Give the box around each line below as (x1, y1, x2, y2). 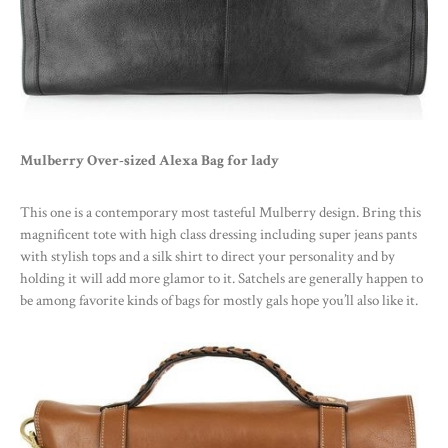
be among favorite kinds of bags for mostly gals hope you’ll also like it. (20, 291, 418, 311)
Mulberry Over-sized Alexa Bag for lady (20, 151, 279, 171)
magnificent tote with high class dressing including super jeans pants (20, 225, 417, 245)
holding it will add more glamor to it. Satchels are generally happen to (20, 269, 423, 289)
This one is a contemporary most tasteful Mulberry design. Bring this (20, 203, 421, 223)
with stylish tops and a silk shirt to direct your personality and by (20, 247, 395, 267)
